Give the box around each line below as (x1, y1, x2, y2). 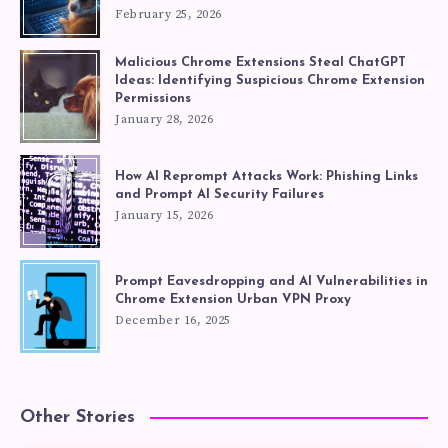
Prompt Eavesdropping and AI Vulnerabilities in (115, 274, 428, 288)
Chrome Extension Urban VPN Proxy (115, 292, 351, 306)
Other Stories (20, 407, 135, 427)
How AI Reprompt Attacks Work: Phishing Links (115, 169, 418, 183)
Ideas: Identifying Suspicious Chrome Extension (115, 73, 425, 87)
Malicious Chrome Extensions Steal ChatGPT (115, 55, 406, 69)
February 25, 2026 (115, 6, 222, 22)
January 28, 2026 (115, 111, 213, 127)
